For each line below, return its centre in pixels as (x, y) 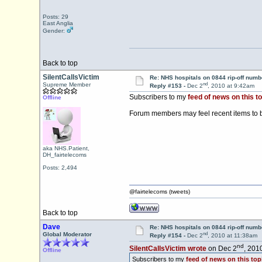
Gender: (54, 31)
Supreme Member (66, 85)
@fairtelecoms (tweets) (159, 192)
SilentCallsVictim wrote (168, 249)
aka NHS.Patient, (66, 148)
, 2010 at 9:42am (231, 86)
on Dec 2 (221, 249)
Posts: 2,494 (60, 168)
